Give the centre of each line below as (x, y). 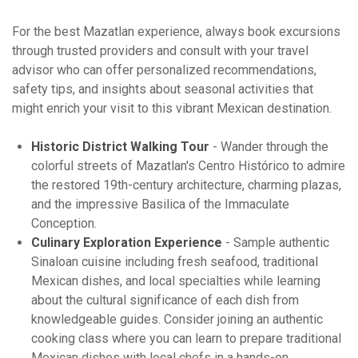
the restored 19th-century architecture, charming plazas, (186, 185)
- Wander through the (269, 147)
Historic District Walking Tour (120, 147)
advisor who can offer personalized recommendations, (164, 70)
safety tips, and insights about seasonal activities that (163, 89)
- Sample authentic (276, 243)
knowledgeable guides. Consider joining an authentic (177, 320)
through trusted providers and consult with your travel (160, 51)
